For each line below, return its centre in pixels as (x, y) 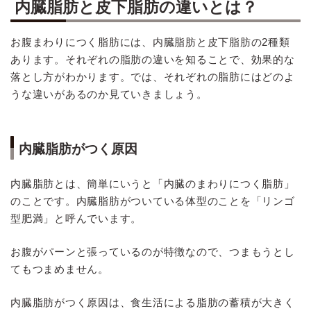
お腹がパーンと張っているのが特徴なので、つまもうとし (153, 252)
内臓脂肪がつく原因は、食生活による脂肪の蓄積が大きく (153, 302)
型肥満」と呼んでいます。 (76, 219)
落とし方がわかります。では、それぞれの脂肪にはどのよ (153, 77)
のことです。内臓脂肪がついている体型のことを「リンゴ (153, 201)
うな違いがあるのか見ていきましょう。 (109, 94)
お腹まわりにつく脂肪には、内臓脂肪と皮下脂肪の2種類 (150, 42)
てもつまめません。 (60, 269)
